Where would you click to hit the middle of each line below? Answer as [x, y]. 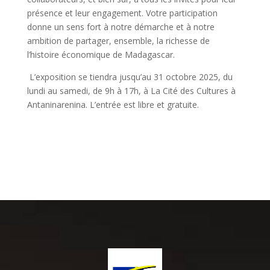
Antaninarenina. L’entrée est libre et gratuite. [113, 105]
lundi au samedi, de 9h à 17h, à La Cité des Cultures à [131, 91]
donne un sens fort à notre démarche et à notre [121, 27]
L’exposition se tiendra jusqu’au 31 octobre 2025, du [130, 77]
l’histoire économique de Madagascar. [101, 55]
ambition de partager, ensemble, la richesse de [118, 41]
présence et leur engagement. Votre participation [122, 13]
